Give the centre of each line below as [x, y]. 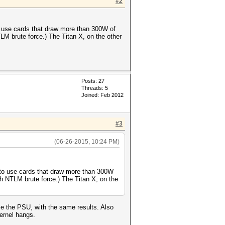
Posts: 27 [93, 81]
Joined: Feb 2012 [102, 95]
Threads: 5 [95, 88]
